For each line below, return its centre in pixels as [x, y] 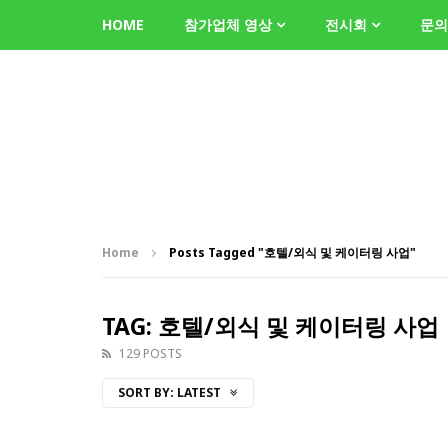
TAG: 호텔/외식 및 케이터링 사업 [270, 326]
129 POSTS [150, 353]
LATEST [200, 392]
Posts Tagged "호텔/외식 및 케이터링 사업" [292, 252]
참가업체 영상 [228, 24]
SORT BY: [146, 392]
